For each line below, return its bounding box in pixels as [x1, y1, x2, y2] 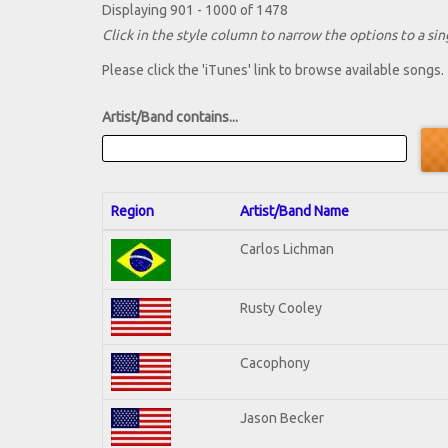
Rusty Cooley [240, 299, 322, 316]
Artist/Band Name [240, 202, 349, 219]
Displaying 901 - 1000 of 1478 [102, 2, 288, 19]
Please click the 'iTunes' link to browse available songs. [102, 62, 444, 79]
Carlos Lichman [240, 240, 334, 257]
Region [111, 202, 154, 219]
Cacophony [240, 354, 310, 371]
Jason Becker [240, 409, 324, 426]
